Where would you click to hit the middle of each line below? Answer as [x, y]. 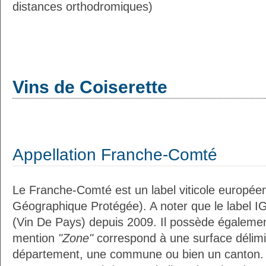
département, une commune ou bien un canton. [138, 254]
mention [35, 238]
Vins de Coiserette [90, 87]
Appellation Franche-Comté [115, 155]
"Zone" [76, 238]
